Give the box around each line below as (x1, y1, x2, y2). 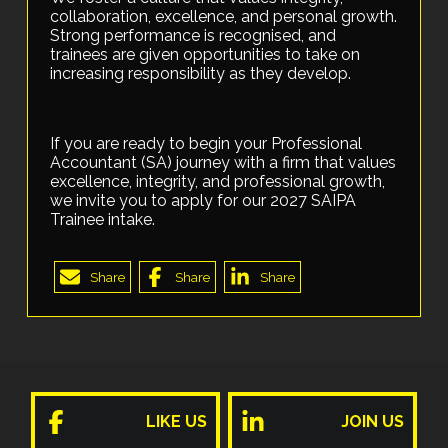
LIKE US (146, 411, 208, 431)
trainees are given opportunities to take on (50, 45, 361, 65)
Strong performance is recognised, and (50, 26, 337, 46)
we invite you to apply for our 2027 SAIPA (50, 191, 357, 211)
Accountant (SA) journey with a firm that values (50, 153, 397, 173)
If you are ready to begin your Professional (50, 134, 363, 154)
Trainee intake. (50, 210, 156, 230)
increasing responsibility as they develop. (50, 64, 352, 84)
